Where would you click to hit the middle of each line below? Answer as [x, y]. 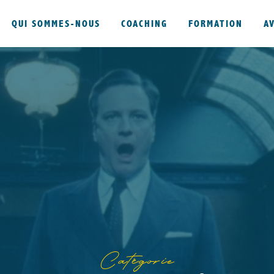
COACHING [144, 23]
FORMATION [216, 23]
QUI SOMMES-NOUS [56, 23]
